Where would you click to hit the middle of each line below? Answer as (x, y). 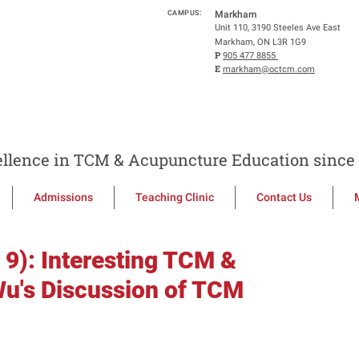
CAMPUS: (184, 13)
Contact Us (284, 197)
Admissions (63, 197)
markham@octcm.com (269, 69)
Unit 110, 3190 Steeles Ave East (278, 28)
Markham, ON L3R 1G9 (263, 42)
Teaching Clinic (175, 197)
